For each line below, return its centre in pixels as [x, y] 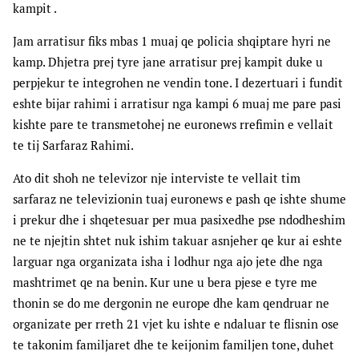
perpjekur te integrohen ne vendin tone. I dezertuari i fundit [178, 83]
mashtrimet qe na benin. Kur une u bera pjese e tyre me [165, 283]
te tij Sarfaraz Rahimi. [73, 146]
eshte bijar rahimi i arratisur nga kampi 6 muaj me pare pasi [177, 104]
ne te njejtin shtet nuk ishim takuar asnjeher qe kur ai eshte [177, 241]
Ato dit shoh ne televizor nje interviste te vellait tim [157, 179]
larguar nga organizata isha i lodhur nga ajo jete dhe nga [168, 262]
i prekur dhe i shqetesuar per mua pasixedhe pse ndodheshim [179, 220]
